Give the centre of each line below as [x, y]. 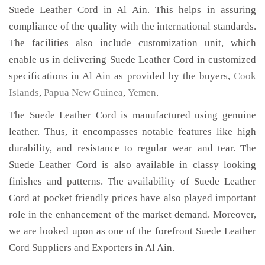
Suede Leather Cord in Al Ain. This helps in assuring [132, 10]
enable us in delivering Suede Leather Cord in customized [132, 59]
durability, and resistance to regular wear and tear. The [132, 148]
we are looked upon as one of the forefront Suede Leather [132, 231]
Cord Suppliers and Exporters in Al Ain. [92, 248]
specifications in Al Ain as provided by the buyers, [121, 76]
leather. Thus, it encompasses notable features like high [132, 132]
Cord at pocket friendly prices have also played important [132, 198]
